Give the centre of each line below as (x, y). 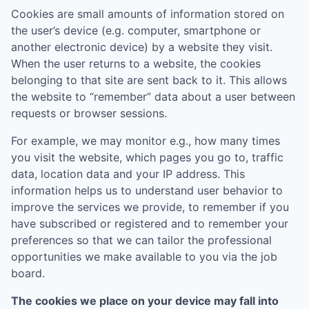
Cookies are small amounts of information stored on (148, 14)
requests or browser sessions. (89, 113)
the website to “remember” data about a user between (153, 97)
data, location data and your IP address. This (128, 174)
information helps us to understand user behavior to (147, 190)
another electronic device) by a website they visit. (142, 47)
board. (28, 273)
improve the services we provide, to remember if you (150, 207)
